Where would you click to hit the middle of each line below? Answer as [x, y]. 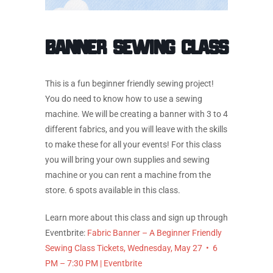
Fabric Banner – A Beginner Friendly [154, 233]
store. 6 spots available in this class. [113, 190]
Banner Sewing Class [136, 46]
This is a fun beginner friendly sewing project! [129, 83]
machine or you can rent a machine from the [128, 175]
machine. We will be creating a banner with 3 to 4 [136, 114]
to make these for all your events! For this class [133, 144]
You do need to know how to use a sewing [124, 99]
